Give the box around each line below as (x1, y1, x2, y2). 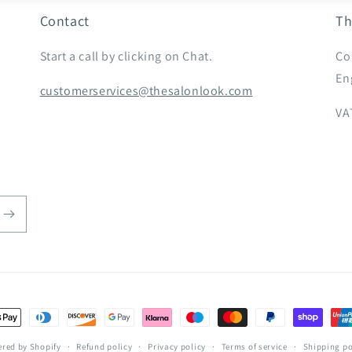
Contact (39, 12, 90, 30)
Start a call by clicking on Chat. (39, 48, 213, 64)
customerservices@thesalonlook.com (39, 82, 253, 99)
